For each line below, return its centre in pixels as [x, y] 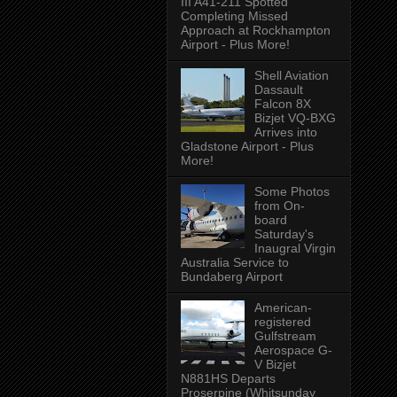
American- [283, 307]
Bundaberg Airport [232, 276]
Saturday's [284, 234]
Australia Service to [235, 262]
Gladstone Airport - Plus [247, 146]
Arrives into [285, 132]
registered [282, 321]
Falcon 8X [282, 103]
